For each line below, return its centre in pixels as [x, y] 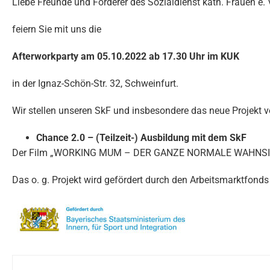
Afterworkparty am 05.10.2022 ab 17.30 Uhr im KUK [126, 57]
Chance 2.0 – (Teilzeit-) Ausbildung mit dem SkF [141, 138]
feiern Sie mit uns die [57, 30]
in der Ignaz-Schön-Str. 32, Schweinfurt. [95, 84]
